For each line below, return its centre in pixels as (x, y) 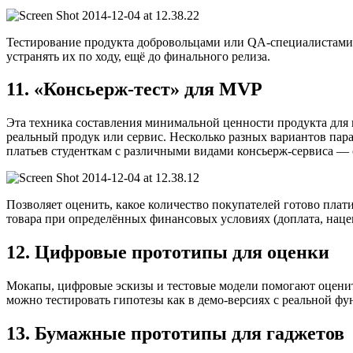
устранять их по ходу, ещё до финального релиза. (138, 56)
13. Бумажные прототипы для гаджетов (175, 334)
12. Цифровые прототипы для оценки (168, 253)
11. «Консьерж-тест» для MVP (134, 89)
